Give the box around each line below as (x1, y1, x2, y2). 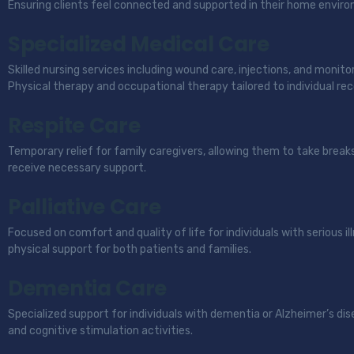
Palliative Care (8, 193, 161, 221)
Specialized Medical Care (8, 30, 269, 58)
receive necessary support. (8, 161, 146, 175)
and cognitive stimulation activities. (8, 324, 193, 337)
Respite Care (8, 111, 141, 140)
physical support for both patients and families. (8, 243, 251, 256)
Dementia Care (8, 274, 168, 303)
